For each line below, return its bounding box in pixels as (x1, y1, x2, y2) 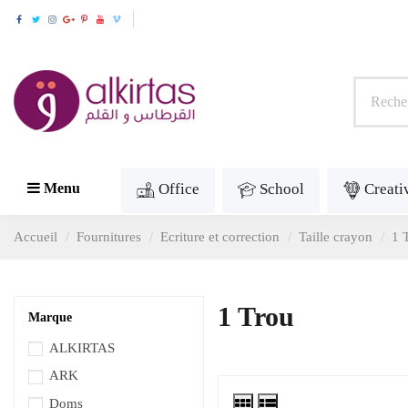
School (260, 180, 304, 199)
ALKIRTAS (49, 340, 115, 355)
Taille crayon (299, 229, 372, 245)
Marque (28, 311, 72, 325)
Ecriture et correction (160, 229, 280, 245)
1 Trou (218, 301, 294, 332)
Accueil (14, 229, 57, 245)
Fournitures (76, 229, 141, 245)
